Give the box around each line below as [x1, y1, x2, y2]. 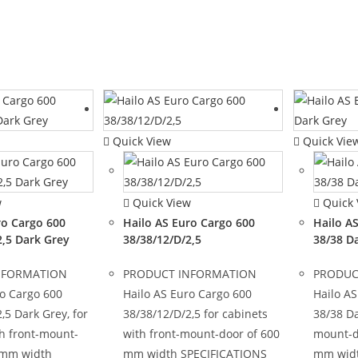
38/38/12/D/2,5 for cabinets [123, 306, 268, 321]
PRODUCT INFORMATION [123, 266, 257, 281]
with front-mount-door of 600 [123, 326, 280, 341]
